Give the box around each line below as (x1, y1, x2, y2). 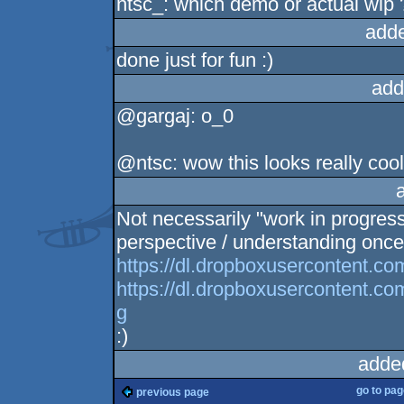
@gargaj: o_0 (116, 105, 234, 128)
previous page (136, 386, 210, 399)
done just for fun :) (116, 49, 274, 72)
